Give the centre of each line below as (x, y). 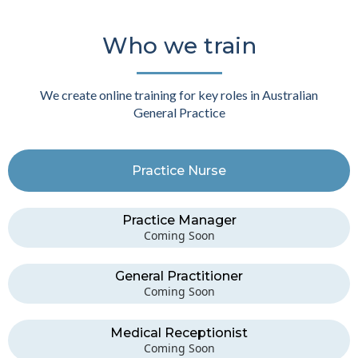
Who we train (179, 45)
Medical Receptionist (179, 332)
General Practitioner (179, 276)
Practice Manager (179, 220)
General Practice (179, 112)
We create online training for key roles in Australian (179, 94)
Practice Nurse (179, 170)
